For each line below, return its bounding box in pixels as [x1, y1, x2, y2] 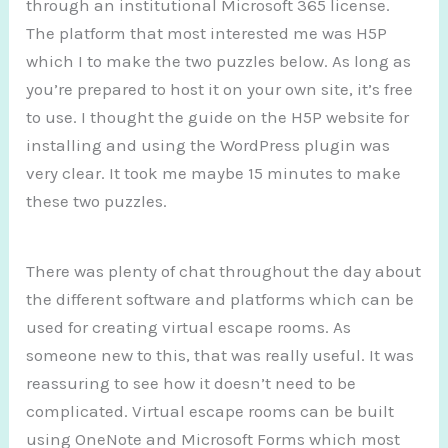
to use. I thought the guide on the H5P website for [26, 106, 410, 127]
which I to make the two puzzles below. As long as [26, 50, 412, 71]
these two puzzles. [26, 190, 168, 211]
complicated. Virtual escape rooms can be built [26, 401, 395, 422]
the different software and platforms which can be [26, 289, 415, 310]
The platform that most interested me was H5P [26, 22, 388, 43]
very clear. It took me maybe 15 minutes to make [26, 162, 402, 183]
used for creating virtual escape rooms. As [26, 317, 352, 338]
